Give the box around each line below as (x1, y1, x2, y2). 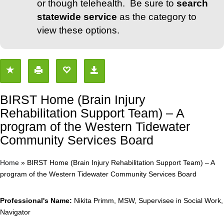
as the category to (117, 11, 196, 22)
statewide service (37, 11, 117, 22)
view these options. (37, 25, 119, 36)
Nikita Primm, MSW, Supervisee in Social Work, (74, 196, 223, 205)
